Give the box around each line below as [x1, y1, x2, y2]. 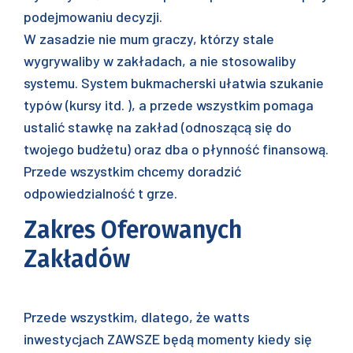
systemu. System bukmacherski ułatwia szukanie [24, 74, 324, 91]
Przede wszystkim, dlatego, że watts [24, 308, 250, 325]
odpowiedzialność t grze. [24, 184, 177, 202]
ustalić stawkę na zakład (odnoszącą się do [24, 118, 292, 136]
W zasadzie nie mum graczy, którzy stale [24, 30, 274, 47]
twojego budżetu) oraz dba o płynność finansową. [24, 140, 329, 158]
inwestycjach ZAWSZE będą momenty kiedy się [24, 330, 312, 347]
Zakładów [24, 245, 130, 273]
